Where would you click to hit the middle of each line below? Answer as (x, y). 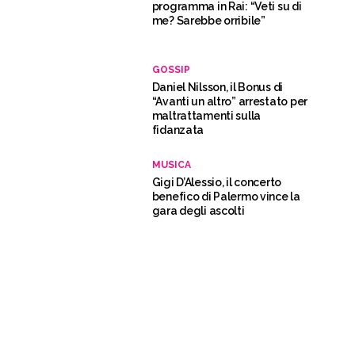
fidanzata (178, 130)
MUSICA (171, 164)
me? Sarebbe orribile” (208, 20)
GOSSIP (171, 69)
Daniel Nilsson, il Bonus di (218, 87)
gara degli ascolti (198, 210)
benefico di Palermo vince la (226, 196)
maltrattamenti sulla (206, 115)
